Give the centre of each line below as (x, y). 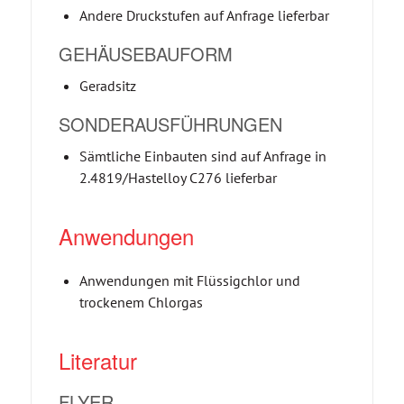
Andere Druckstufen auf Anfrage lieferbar (204, 15)
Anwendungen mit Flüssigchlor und (189, 280)
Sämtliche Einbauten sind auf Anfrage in (202, 156)
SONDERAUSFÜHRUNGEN (170, 124)
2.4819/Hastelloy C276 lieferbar (178, 177)
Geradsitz (107, 85)
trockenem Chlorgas (141, 302)
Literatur (97, 360)
